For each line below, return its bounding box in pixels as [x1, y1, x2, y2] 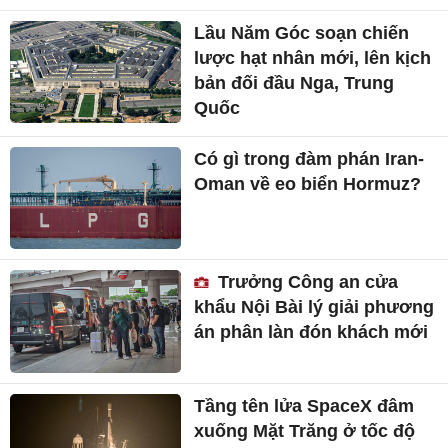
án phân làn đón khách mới [194, 322, 429, 343]
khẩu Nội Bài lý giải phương [194, 297, 435, 318]
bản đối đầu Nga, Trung [194, 72, 395, 93]
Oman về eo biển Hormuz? [194, 173, 422, 194]
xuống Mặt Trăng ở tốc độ [194, 421, 416, 442]
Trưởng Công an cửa [213, 272, 399, 293]
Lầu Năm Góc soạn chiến [194, 22, 410, 43]
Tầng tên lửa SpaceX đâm [194, 396, 415, 417]
